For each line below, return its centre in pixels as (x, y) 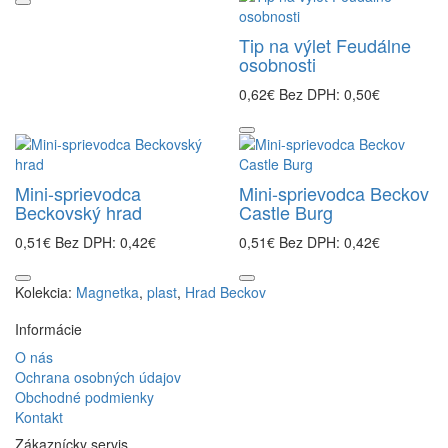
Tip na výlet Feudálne (325, 45)
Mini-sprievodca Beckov (334, 193)
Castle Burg (286, 212)
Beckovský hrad (78, 212)
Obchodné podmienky (84, 397)
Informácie (48, 329)
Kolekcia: (45, 292)
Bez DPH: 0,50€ (329, 94)
